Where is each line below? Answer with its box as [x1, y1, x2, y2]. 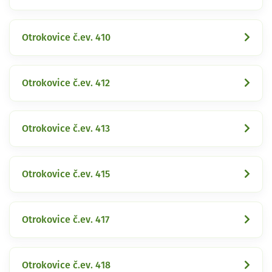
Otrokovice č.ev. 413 [22, 123, 110, 134]
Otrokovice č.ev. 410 [22, 32, 110, 42]
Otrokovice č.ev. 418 [22, 260, 110, 270]
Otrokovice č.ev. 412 [22, 78, 110, 88]
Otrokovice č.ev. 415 [22, 169, 110, 179]
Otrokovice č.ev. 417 [22, 214, 109, 225]
